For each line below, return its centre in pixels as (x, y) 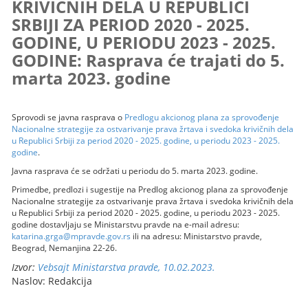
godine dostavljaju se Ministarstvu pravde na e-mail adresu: (126, 224)
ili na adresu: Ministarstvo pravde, (197, 236)
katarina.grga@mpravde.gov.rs (71, 236)
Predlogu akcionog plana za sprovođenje (202, 117)
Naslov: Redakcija (52, 280)
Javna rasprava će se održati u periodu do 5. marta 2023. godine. (135, 170)
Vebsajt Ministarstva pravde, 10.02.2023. (127, 267)
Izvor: (25, 267)
